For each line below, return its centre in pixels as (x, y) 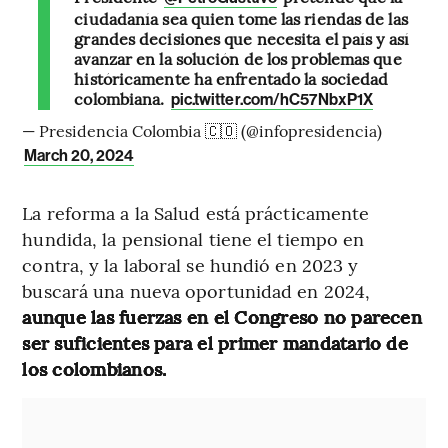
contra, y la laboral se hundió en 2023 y (190, 265)
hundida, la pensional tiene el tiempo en (193, 239)
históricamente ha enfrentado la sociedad (231, 78)
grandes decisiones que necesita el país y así (241, 38)
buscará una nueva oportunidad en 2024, (196, 291)
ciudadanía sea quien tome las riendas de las (241, 18)
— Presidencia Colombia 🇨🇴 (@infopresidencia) (202, 130)
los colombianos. (94, 369)
